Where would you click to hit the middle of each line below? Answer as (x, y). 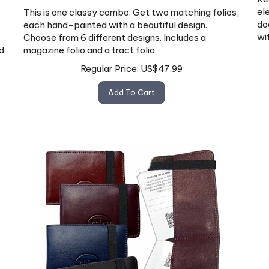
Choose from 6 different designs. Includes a (115, 32)
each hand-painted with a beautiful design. (115, 19)
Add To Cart (131, 87)
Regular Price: (110, 64)
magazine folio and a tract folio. (90, 44)
